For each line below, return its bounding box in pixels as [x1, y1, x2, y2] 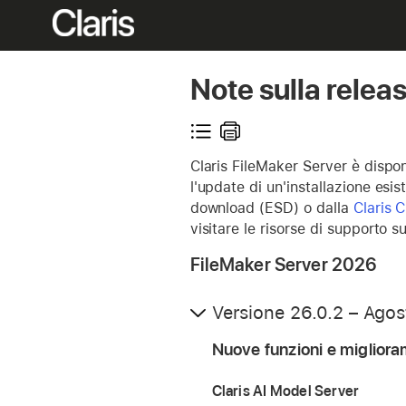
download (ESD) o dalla [189, 199, 353, 217]
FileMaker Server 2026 [189, 254, 378, 276]
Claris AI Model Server [211, 382, 360, 401]
